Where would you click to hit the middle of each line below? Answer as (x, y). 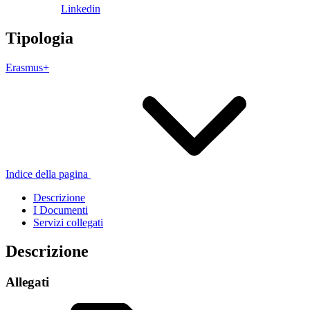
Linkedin (81, 8)
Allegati (27, 282)
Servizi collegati (68, 222)
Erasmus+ (27, 67)
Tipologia (39, 38)
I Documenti (61, 210)
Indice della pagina (47, 174)
